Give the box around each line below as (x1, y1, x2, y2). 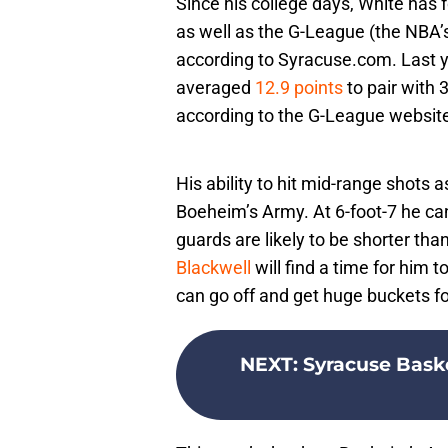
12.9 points (255, 77, 343, 99)
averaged (176, 77, 255, 99)
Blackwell (176, 257, 251, 279)
